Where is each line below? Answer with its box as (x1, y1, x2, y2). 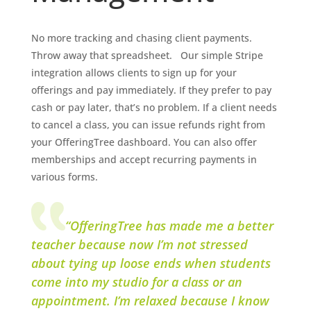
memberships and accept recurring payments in (31, 153, 257, 167)
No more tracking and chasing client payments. (31, 31, 252, 45)
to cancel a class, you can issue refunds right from (31, 118, 265, 132)
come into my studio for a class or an (31, 274, 242, 291)
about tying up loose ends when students (31, 255, 271, 272)
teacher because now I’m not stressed (31, 236, 248, 253)
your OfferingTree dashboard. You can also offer (31, 135, 257, 149)
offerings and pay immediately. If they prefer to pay (31, 83, 271, 97)
